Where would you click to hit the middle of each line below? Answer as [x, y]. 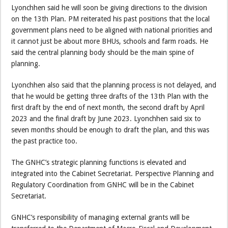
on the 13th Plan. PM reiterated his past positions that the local [111, 19]
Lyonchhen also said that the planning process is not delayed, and [114, 85]
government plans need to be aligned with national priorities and [112, 30]
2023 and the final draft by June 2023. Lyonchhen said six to [106, 119]
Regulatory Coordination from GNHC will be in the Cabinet [103, 185]
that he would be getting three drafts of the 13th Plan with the [110, 96]
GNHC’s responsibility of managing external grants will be [101, 218]
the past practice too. [45, 141]
